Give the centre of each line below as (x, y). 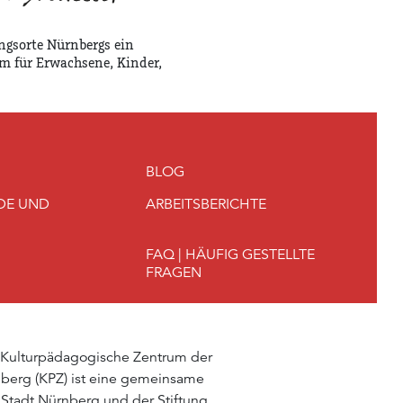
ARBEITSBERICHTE (206, 204)
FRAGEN (173, 272)
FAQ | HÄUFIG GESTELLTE (230, 254)
